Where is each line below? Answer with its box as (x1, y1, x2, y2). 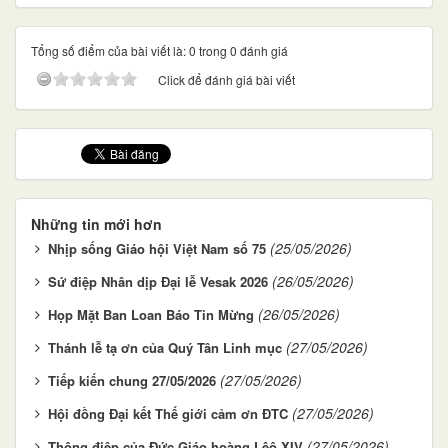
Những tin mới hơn (31, 213, 162, 234)
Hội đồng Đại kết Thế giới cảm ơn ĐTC (48, 403, 288, 423)
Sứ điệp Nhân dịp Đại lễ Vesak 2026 (48, 271, 268, 291)
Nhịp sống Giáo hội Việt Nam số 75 (48, 238, 266, 258)
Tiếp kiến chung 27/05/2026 (48, 370, 216, 390)
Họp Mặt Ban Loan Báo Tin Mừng (48, 304, 254, 324)
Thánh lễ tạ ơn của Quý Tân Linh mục (48, 337, 282, 357)
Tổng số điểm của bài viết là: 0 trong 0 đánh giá (31, 41, 288, 59)
